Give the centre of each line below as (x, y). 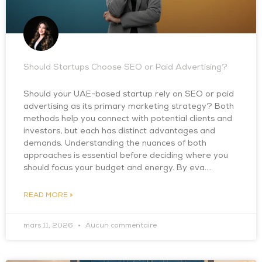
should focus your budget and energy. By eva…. (118, 168)
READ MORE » (48, 196)
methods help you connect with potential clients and (128, 119)
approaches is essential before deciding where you (126, 156)
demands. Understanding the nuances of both (115, 144)
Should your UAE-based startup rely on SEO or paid (129, 95)
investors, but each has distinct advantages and (119, 132)
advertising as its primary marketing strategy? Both (129, 107)
